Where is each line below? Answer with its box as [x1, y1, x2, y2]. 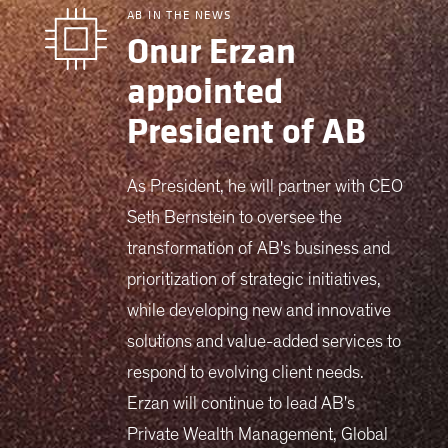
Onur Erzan [127, 29, 296, 74]
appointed [127, 69, 283, 114]
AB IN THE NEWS [127, 6, 232, 23]
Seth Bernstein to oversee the [127, 208, 342, 227]
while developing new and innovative [127, 301, 391, 320]
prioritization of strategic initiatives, [127, 270, 381, 289]
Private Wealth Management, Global [127, 425, 388, 444]
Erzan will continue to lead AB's [127, 394, 355, 413]
